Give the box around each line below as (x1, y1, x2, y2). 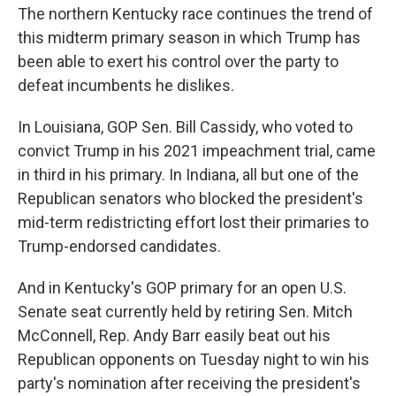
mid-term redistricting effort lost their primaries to (18, 213, 369, 232)
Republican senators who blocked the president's (18, 189, 363, 208)
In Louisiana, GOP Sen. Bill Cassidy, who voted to (18, 118, 353, 136)
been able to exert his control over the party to (18, 52, 339, 71)
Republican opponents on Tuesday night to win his (18, 350, 369, 369)
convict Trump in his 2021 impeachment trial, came (18, 141, 376, 160)
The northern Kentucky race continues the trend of (18, 4, 373, 23)
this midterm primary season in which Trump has (18, 28, 361, 47)
